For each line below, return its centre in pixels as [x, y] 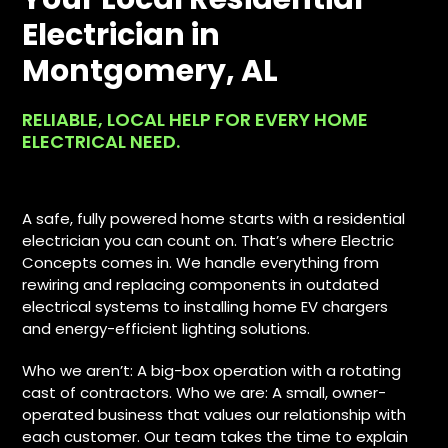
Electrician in [121, 35]
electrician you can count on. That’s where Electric [208, 240]
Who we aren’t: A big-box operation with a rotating [212, 370]
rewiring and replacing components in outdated [201, 284]
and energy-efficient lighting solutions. [166, 328]
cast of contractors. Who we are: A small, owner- [204, 392]
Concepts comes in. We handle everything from [201, 262]
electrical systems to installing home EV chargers [205, 306]
